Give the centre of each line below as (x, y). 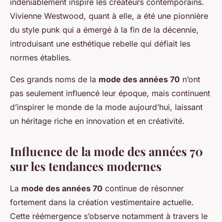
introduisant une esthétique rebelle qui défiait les (100, 44)
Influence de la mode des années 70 (106, 151)
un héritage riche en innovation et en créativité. (97, 121)
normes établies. (41, 58)
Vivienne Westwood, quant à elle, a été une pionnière (109, 16)
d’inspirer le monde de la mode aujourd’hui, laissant (106, 107)
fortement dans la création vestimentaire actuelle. (102, 202)
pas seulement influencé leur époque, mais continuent (110, 93)
